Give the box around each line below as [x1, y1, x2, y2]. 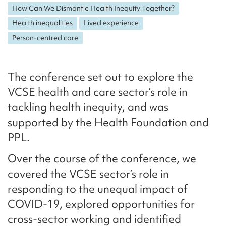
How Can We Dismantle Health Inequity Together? [12, 3, 175, 13]
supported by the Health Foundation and [8, 115, 209, 130]
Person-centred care [12, 33, 79, 42]
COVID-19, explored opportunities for [8, 197, 195, 212]
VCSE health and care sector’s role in [8, 85, 188, 100]
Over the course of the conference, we [8, 151, 196, 166]
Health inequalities [12, 18, 73, 28]
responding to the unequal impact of [8, 182, 188, 197]
